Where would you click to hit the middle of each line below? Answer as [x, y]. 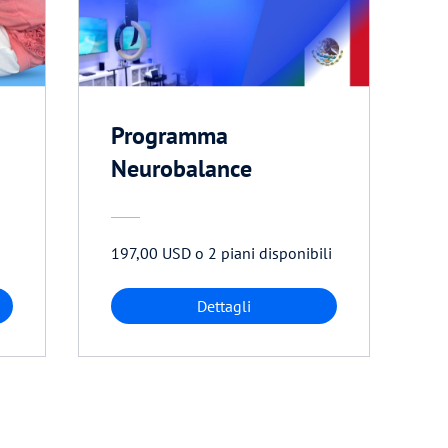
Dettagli [224, 306]
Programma [169, 136]
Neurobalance [181, 169]
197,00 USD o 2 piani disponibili [221, 253]
